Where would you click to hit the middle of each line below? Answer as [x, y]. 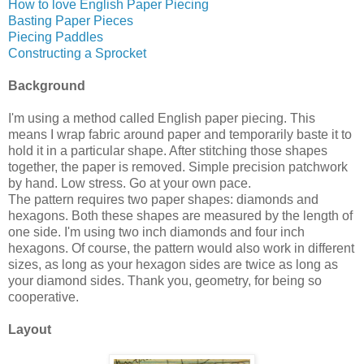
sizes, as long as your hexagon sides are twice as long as [173, 264]
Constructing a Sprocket [77, 53]
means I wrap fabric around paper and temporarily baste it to [180, 134]
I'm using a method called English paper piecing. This [162, 118]
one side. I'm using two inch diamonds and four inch [156, 232]
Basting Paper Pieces [71, 20]
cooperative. [43, 297]
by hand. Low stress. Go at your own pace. [130, 183]
